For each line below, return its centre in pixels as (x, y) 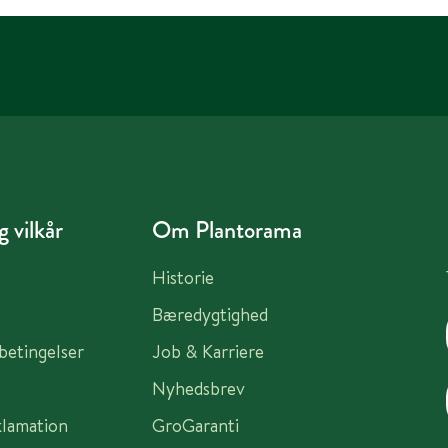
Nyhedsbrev (198, 389)
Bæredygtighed (209, 315)
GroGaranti (195, 426)
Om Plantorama (226, 230)
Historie (182, 278)
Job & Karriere (207, 352)
